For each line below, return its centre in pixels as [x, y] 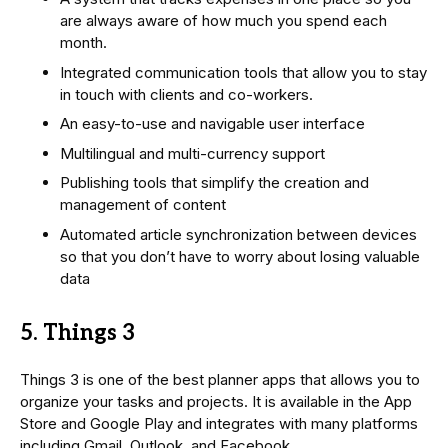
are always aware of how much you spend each [223, 21]
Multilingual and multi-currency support [192, 153]
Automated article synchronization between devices [238, 234]
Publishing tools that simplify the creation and [214, 183]
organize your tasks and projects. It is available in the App [216, 401]
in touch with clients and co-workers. [186, 94]
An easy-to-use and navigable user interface [212, 124]
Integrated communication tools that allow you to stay [243, 72]
